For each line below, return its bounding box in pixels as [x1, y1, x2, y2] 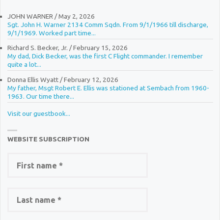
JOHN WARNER [7, 12, 53, 20]
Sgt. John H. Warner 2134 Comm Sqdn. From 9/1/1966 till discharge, [7, 20, 208, 28]
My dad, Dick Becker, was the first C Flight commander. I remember [7, 52, 203, 60]
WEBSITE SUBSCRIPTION [7, 135, 89, 143]
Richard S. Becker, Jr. [7, 44, 68, 52]
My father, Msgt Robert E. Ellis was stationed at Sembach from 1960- [7, 84, 209, 92]
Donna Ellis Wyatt [7, 76, 58, 84]
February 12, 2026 [63, 76, 118, 84]
